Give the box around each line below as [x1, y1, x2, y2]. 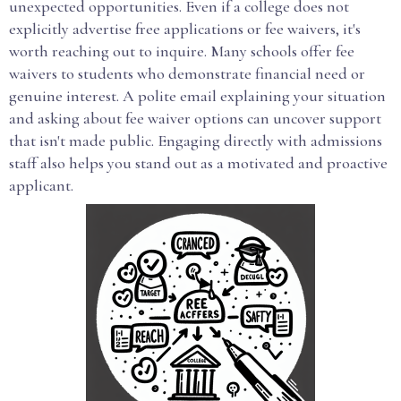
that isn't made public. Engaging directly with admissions [9, 131, 382, 150]
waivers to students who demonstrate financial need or [9, 64, 365, 83]
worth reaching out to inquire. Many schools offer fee [9, 41, 354, 61]
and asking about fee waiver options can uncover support [9, 108, 381, 128]
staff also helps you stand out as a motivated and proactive [9, 153, 388, 173]
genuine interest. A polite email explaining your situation [9, 86, 386, 106]
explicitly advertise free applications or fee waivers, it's [9, 19, 361, 38]
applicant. [9, 175, 73, 195]
